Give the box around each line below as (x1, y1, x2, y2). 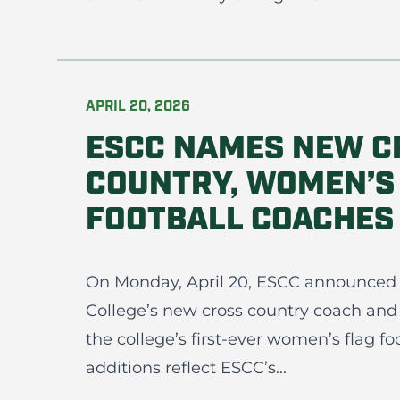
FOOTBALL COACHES (86, 205, 394, 237)
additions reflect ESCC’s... (86, 358, 287, 378)
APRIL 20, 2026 (86, 100, 190, 114)
